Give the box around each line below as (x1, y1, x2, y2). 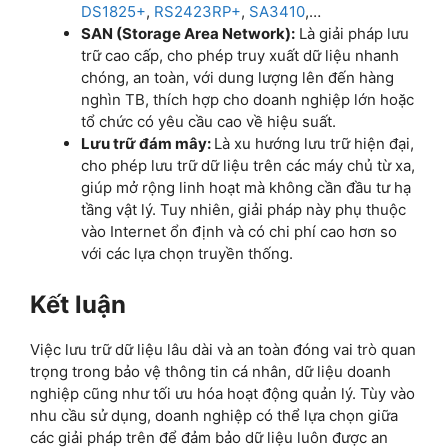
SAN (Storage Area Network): (81, 24, 295, 44)
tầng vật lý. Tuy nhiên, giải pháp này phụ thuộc (81, 200, 406, 220)
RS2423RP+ (154, 2, 241, 22)
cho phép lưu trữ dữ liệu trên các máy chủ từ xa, (81, 156, 415, 176)
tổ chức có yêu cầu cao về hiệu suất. (81, 112, 336, 132)
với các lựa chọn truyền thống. (81, 244, 293, 264)
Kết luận (30, 289, 126, 319)
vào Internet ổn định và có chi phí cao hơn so (81, 222, 397, 242)
